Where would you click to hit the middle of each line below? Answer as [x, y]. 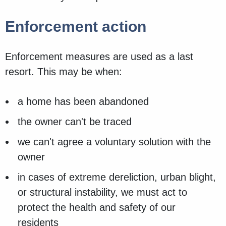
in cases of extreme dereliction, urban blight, [117, 177]
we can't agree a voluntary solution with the [114, 142]
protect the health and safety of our [97, 208]
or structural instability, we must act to [102, 192]
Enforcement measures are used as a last [99, 57]
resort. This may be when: [64, 72]
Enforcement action [76, 27]
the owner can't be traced [75, 122]
